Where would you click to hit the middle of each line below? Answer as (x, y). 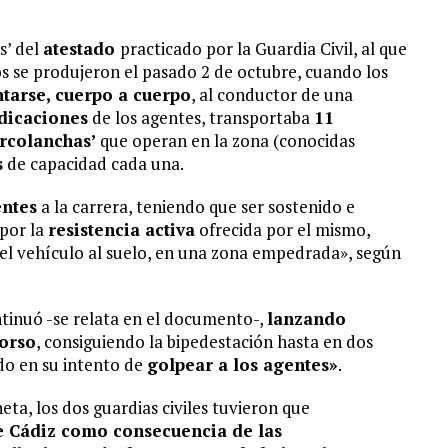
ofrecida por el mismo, (282, 229)
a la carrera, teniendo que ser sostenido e (196, 206)
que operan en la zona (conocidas (227, 140)
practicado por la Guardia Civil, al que (263, 48)
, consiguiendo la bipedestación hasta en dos (204, 341)
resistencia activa (121, 229)
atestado (81, 48)
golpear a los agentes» (242, 364)
